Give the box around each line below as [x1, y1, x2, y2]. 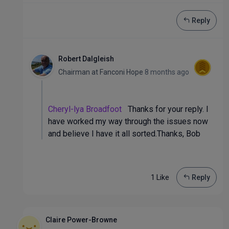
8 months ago [145, 68, 189, 76]
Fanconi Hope [98, 68, 145, 76]
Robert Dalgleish [58, 55, 114, 63]
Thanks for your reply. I [122, 104, 209, 114]
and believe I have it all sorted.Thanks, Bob [48, 129, 200, 139]
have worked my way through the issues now [48, 117, 208, 126]
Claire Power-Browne [45, 216, 117, 224]
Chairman [58, 68, 91, 76]
